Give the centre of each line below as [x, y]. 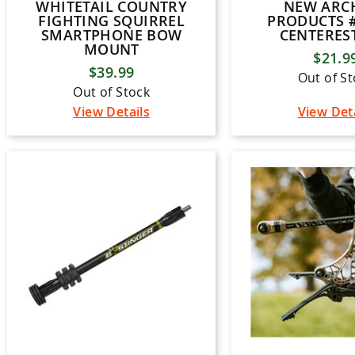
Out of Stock [112, 92]
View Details [112, 111]
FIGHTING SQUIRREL [112, 20]
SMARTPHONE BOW [111, 34]
